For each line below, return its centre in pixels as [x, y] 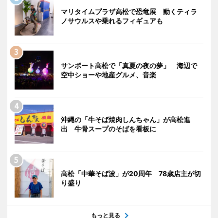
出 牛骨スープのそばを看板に [109, 128]
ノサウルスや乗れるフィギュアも [112, 20]
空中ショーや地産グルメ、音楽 [109, 74]
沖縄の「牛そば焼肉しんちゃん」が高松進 [126, 119]
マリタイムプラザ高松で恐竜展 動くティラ [129, 11]
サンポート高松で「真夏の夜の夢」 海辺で [129, 65]
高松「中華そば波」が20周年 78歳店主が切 [131, 173]
